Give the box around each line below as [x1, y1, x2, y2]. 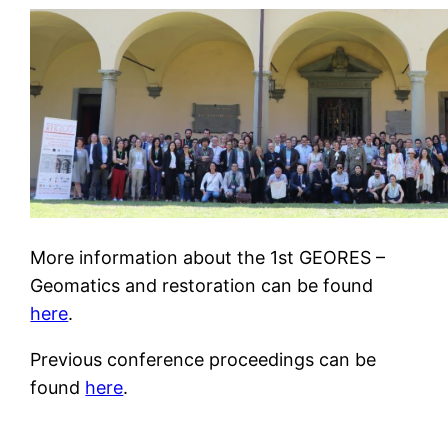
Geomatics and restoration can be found [30, 274, 374, 296]
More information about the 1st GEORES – [30, 246, 386, 268]
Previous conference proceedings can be [30, 348, 377, 370]
